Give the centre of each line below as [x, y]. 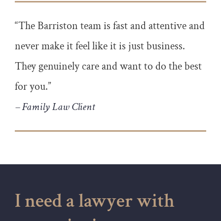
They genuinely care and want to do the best [108, 67]
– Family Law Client [55, 107]
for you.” [33, 87]
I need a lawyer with [95, 201]
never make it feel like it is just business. [100, 46]
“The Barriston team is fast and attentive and [110, 26]
